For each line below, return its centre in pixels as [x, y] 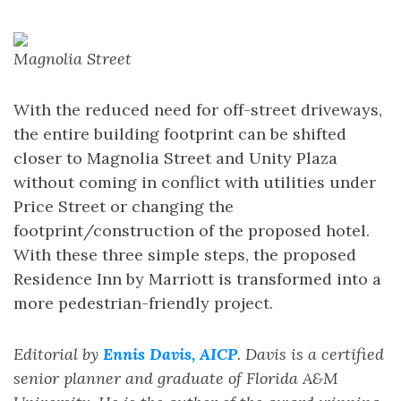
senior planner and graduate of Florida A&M [176, 378]
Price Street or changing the [124, 206]
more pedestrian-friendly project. [143, 303]
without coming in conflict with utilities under [195, 182]
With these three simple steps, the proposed [185, 255]
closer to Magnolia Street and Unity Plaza [175, 158]
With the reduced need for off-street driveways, [198, 110]
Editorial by [58, 354]
